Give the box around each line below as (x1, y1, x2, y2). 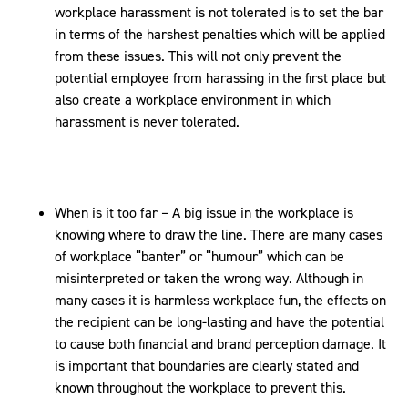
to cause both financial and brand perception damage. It (55, 334, 386, 353)
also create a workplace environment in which (55, 90, 331, 109)
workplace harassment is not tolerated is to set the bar (55, 3, 383, 22)
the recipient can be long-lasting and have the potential (55, 312, 384, 331)
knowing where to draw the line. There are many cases (55, 225, 382, 244)
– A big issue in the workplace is (158, 203, 353, 222)
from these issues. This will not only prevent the (55, 46, 342, 66)
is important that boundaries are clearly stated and (55, 356, 359, 375)
